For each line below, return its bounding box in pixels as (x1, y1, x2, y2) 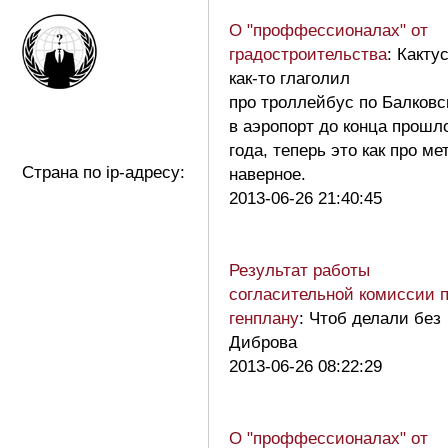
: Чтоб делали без (299, 308, 441, 328)
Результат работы (229, 260, 370, 280)
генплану (229, 308, 299, 328)
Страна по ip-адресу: (22, 162, 185, 182)
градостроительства (229, 44, 387, 64)
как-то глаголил (229, 68, 350, 88)
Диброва (229, 332, 297, 352)
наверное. (229, 164, 316, 184)
